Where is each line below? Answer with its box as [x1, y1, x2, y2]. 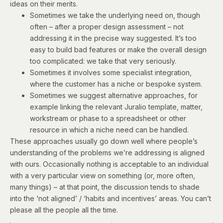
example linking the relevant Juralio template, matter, [30, 102, 203, 111]
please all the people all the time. [10, 205, 118, 214]
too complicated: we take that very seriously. [30, 56, 176, 65]
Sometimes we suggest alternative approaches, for [30, 91, 198, 100]
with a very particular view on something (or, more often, [10, 171, 195, 180]
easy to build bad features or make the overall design [30, 45, 207, 54]
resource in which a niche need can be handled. [30, 125, 189, 134]
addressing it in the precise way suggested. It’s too [30, 33, 197, 42]
